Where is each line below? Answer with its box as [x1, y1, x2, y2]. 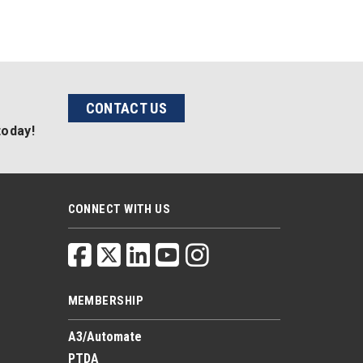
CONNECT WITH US [67, 201, 171, 216]
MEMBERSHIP [67, 293, 143, 308]
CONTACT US [85, 99, 168, 117]
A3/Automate [67, 328, 142, 344]
